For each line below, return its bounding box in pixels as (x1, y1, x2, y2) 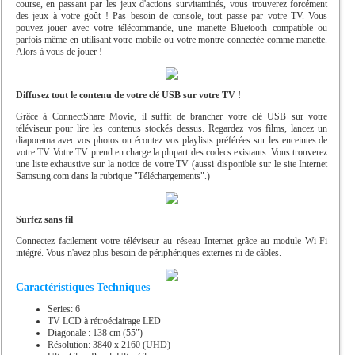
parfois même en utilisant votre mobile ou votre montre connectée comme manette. (15, 33, 328, 45)
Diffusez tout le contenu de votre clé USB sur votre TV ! (15, 89, 241, 101)
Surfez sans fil (15, 213, 73, 225)
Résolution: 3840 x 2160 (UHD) (47, 338, 170, 350)
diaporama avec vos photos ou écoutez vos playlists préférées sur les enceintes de (15, 134, 328, 146)
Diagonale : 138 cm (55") (47, 326, 143, 338)
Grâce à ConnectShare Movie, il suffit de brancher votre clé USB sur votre (15, 110, 328, 122)
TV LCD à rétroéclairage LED (47, 315, 161, 326)
